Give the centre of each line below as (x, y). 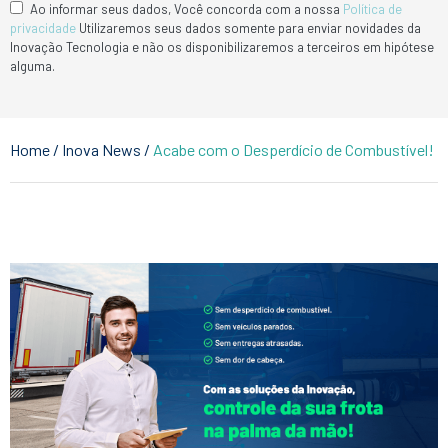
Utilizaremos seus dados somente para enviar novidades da (248, 28)
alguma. (32, 66)
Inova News (101, 149)
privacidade (43, 28)
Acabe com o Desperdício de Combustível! (293, 149)
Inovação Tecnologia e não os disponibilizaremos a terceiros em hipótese (222, 47)
